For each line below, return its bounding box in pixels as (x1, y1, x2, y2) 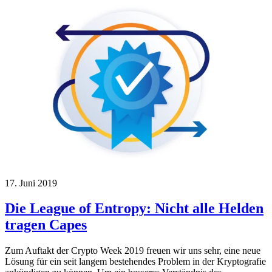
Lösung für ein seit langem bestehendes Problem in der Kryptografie (5, 256, 266, 267)
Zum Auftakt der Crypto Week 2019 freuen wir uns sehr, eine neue (5, 245, 260, 256)
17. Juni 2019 (5, 177, 57, 188)
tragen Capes (5, 217, 87, 233)
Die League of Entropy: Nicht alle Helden (5, 200, 263, 217)
